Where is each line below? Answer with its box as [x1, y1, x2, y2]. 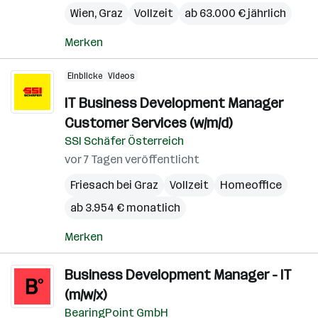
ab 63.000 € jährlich [185, 6, 286, 20]
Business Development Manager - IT [65, 266, 292, 283]
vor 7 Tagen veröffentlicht [65, 153, 199, 166]
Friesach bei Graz [70, 178, 158, 192]
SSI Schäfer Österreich [65, 134, 184, 148]
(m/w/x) [65, 286, 106, 303]
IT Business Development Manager [65, 94, 283, 111]
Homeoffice [220, 178, 282, 192]
